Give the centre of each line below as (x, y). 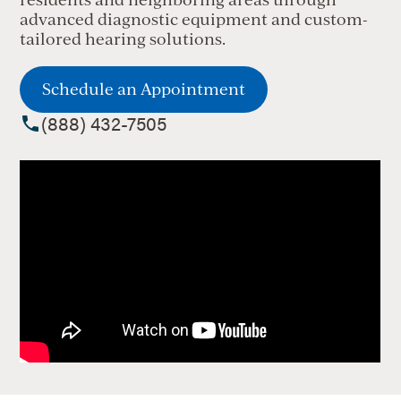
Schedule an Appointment (144, 88)
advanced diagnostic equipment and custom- (194, 18)
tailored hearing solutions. (123, 38)
